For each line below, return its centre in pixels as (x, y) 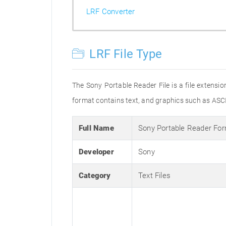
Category (95, 176)
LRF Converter (111, 12)
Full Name (96, 128)
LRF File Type (124, 54)
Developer (96, 152)
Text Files (154, 176)
